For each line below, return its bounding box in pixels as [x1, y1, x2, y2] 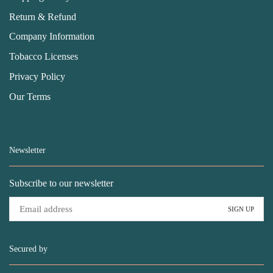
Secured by [9, 244, 48, 254]
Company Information [9, 31, 94, 42]
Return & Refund [9, 11, 76, 22]
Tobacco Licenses [9, 51, 78, 62]
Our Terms [9, 91, 51, 102]
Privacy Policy [9, 71, 65, 82]
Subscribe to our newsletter [9, 178, 113, 189]
